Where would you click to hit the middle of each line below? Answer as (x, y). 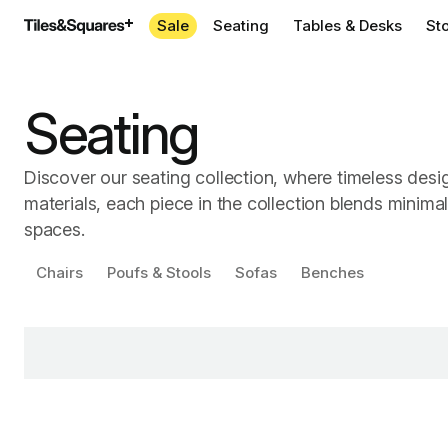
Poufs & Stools (159, 272)
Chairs (59, 272)
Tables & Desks (347, 25)
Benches (332, 272)
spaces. (54, 229)
